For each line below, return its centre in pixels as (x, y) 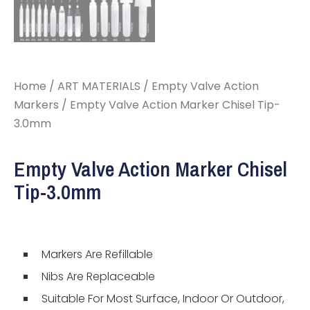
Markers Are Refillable (97, 254)
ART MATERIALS (99, 86)
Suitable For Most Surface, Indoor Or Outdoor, (163, 299)
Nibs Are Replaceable (98, 276)
